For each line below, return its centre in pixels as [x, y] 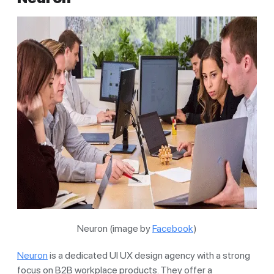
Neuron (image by [115, 228]
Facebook [173, 228]
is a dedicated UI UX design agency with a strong [149, 255]
